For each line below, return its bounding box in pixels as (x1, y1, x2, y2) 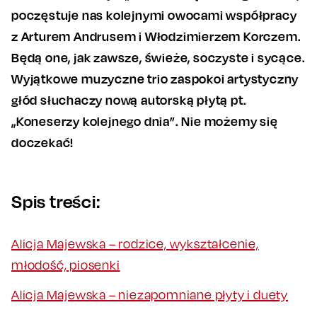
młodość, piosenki (11, 257, 120, 272)
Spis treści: (11, 190, 100, 212)
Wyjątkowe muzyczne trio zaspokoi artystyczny (11, 70, 299, 86)
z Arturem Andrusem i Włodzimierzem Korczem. (11, 28, 301, 44)
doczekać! (11, 134, 74, 150)
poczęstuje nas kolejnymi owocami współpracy (11, 6, 297, 23)
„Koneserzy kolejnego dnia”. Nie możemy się (11, 113, 278, 129)
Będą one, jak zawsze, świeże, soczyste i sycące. (11, 49, 306, 65)
